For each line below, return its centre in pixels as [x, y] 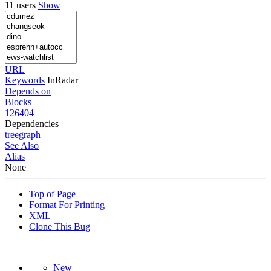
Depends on [28, 91]
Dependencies [32, 123]
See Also [22, 145]
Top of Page [52, 194]
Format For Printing [67, 204]
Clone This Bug [60, 226]
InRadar [63, 80]
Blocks [18, 102]
